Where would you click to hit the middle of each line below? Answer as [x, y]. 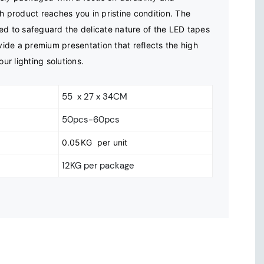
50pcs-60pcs [90, 120]
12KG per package [98, 166]
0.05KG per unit [95, 143]
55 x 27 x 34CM [94, 97]
